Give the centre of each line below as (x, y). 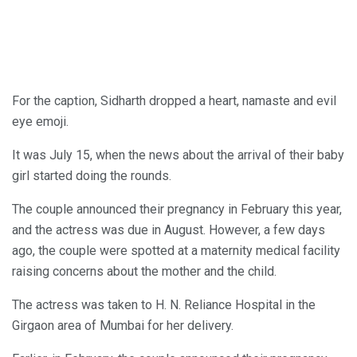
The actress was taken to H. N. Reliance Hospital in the (164, 305)
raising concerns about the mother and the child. (144, 272)
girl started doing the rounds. (92, 176)
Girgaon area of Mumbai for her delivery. (123, 326)
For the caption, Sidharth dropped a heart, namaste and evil (174, 101)
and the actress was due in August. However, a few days (169, 230)
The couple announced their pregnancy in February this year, (177, 210)
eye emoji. (40, 122)
